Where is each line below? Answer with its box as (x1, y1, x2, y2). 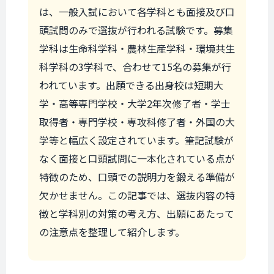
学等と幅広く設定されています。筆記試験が (39, 133, 234, 147)
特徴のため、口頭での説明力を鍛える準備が (39, 169, 235, 184)
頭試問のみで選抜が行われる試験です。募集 (39, 23, 233, 37)
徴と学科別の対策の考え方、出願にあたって (39, 206, 234, 221)
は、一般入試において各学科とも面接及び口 (39, 4, 235, 19)
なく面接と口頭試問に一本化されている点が (39, 151, 235, 166)
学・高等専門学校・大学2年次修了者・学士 (39, 96, 231, 111)
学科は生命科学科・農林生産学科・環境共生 (39, 41, 235, 56)
